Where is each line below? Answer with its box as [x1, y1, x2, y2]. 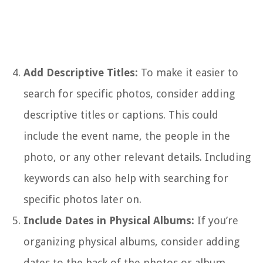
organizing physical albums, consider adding [23, 235, 240, 248]
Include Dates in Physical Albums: [23, 214, 194, 227]
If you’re [194, 214, 238, 227]
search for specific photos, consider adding [23, 87, 235, 100]
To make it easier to [138, 66, 238, 79]
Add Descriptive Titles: [23, 66, 138, 79]
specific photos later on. [23, 193, 141, 205]
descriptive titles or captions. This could [23, 108, 218, 121]
